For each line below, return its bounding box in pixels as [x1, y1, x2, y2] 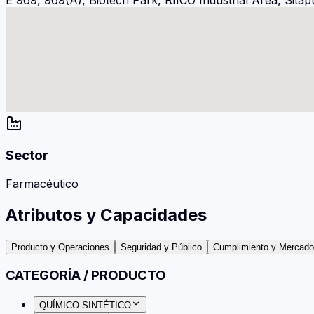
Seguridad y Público [121, 241, 202, 252]
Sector [6, 147, 48, 164]
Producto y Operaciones [11, 241, 109, 252]
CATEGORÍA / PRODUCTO [6, 267, 166, 284]
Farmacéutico [6, 176, 78, 191]
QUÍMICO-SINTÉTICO [39, 300, 131, 311]
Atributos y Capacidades [6, 204, 207, 225]
